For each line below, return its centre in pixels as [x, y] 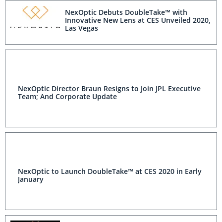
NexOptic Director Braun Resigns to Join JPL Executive [109, 88]
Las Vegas [82, 28]
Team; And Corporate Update [67, 96]
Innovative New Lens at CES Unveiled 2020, [138, 20]
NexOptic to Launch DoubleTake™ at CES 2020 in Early [110, 171]
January [31, 179]
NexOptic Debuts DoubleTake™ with [126, 12]
